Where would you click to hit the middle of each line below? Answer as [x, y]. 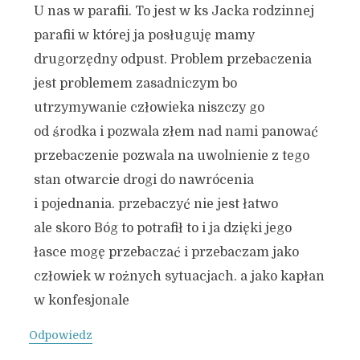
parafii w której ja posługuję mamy [144, 35]
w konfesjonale [81, 301]
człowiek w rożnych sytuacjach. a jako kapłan [179, 276]
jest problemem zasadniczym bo [135, 84]
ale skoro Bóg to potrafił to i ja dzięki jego [162, 228]
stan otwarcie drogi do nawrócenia [143, 180]
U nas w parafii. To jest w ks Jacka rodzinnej [174, 11]
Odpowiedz [60, 335]
